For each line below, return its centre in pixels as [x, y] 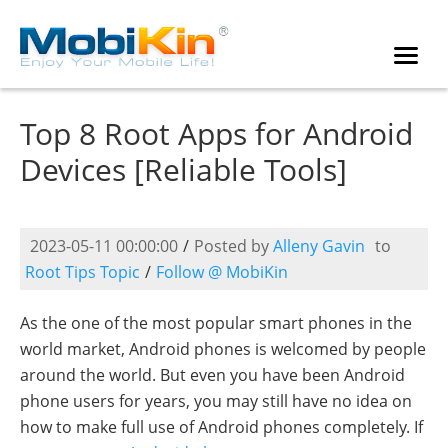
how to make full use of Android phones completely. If [221, 427]
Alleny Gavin [319, 246]
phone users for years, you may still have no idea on [216, 401]
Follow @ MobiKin [222, 272]
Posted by [233, 246]
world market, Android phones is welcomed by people [223, 349]
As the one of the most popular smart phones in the [216, 323]
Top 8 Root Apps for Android [216, 133]
